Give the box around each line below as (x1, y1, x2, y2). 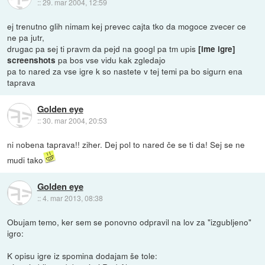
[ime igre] (198, 43, 236, 54)
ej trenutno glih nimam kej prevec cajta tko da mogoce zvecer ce (7, 20, 247, 32)
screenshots (7, 54, 56, 66)
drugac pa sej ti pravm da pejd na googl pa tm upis (7, 43, 199, 54)
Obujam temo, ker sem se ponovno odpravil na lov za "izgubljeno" (7, 216, 252, 228)
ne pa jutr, (7, 31, 45, 43)
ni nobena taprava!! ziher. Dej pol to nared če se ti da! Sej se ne (7, 138, 245, 151)
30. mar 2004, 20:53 (42, 115, 107, 126)
